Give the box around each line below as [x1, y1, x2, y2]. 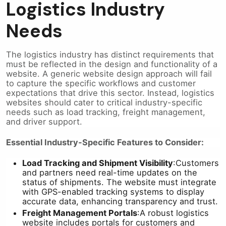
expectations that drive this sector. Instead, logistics [6, 88, 214, 98]
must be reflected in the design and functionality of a [6, 59, 217, 70]
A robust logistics [140, 208, 209, 218]
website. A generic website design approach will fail [6, 69, 212, 79]
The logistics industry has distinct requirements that [6, 49, 214, 60]
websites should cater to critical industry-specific [6, 97, 202, 108]
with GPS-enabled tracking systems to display [22, 187, 204, 197]
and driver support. [6, 117, 82, 127]
